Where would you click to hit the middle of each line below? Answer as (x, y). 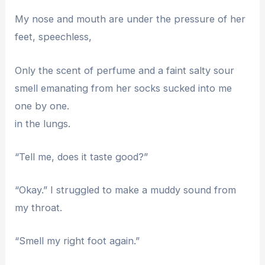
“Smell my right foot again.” (77, 241)
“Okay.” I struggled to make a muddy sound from (126, 190)
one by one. (42, 106)
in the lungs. (43, 123)
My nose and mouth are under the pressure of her (130, 19)
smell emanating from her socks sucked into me (124, 88)
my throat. (39, 208)
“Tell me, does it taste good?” (82, 156)
